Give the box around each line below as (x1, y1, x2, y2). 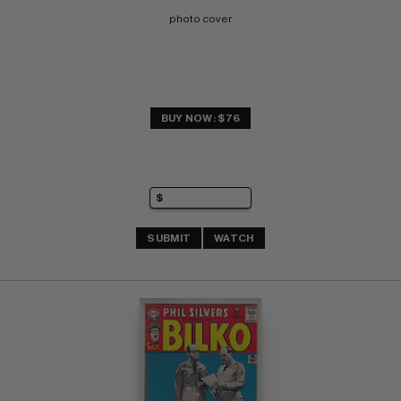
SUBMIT (147, 233, 192, 244)
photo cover (169, 13, 232, 24)
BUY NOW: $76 (160, 112, 241, 124)
